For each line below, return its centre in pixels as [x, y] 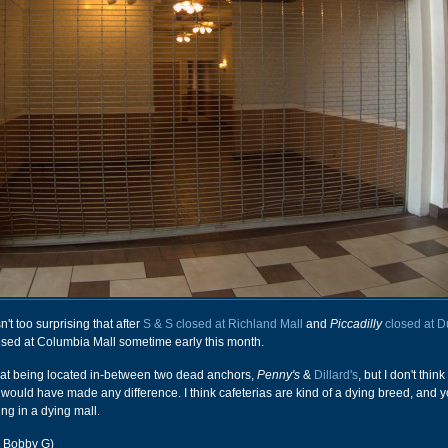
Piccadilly [356, 324]
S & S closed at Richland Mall [223, 324]
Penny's [278, 375]
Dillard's [336, 375]
